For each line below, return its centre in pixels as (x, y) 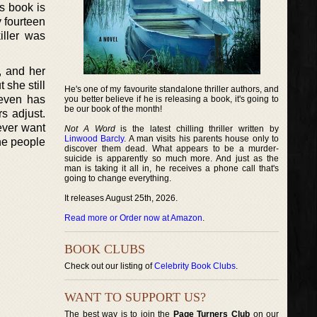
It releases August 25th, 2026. (121, 198)
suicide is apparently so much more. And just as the (172, 158)
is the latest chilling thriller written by (197, 129)
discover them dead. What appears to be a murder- (172, 149)
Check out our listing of (109, 266)
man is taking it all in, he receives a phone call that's (172, 168)
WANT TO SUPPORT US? (135, 297)
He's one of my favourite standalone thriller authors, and (172, 89)
